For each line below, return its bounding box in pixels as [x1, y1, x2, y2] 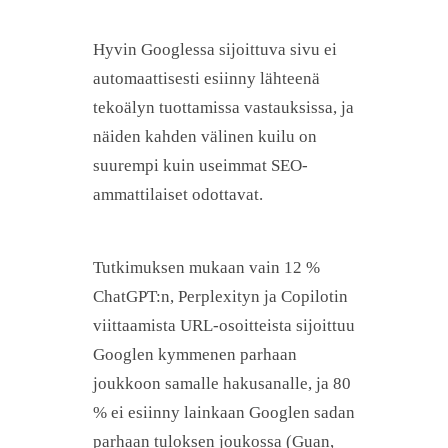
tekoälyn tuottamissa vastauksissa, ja [93, 97, 354, 117]
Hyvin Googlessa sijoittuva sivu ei [93, 39, 337, 59]
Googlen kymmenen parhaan [93, 344, 297, 364]
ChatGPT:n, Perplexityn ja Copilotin [93, 286, 348, 306]
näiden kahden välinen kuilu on [93, 126, 317, 146]
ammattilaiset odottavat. [93, 184, 263, 204]
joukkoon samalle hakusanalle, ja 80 [93, 373, 351, 393]
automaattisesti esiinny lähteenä [93, 68, 320, 88]
